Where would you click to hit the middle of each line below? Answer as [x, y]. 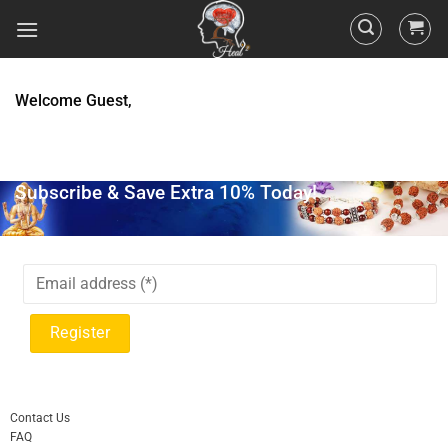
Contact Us [39, 417]
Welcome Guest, [73, 100]
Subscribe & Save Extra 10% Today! [166, 192]
